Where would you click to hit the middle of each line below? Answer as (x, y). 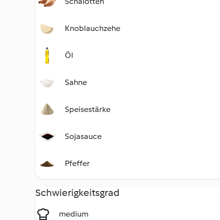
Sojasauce (83, 136)
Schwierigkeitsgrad (77, 192)
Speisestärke (88, 109)
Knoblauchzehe (93, 28)
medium (74, 214)
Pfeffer (77, 163)
